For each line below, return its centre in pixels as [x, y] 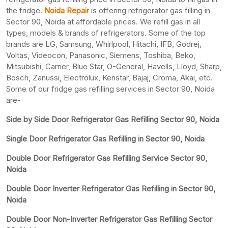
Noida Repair [67, 10]
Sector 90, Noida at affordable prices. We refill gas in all [103, 21]
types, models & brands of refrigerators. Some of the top [106, 33]
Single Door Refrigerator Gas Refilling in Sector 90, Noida [105, 138]
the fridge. [25, 10]
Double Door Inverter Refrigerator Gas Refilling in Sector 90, [111, 188]
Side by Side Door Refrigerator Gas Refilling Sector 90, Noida [113, 119]
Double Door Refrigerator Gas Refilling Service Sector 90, [107, 158]
